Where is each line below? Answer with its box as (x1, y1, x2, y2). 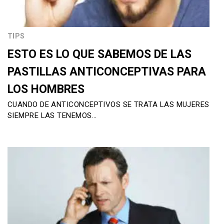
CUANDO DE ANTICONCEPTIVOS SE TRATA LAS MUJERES (7, 100, 209, 109)
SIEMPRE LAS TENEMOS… (7, 111, 96, 120)
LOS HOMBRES (7, 82, 84, 96)
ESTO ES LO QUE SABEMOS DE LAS (7, 47, 191, 61)
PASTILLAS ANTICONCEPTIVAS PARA (7, 65, 206, 79)
